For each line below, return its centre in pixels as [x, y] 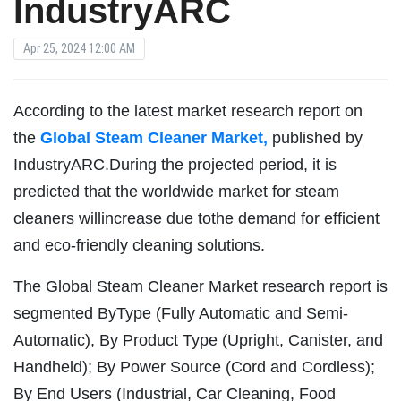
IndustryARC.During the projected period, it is [175, 164]
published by [315, 137]
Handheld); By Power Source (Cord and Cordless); [194, 367]
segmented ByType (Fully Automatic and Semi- [181, 313]
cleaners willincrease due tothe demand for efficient [196, 218]
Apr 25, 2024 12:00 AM [79, 48]
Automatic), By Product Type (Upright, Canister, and [198, 340]
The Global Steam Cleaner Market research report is [200, 286]
